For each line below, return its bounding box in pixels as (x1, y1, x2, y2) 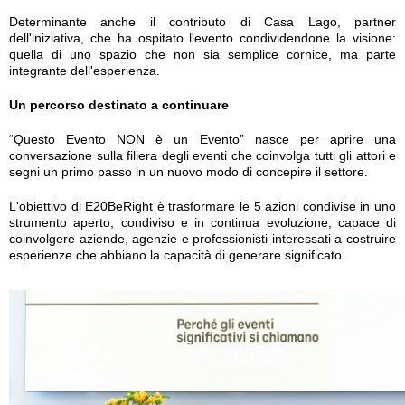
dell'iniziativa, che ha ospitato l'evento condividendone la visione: (9, 31, 396, 45)
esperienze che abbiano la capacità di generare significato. (9, 248, 345, 262)
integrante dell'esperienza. (9, 63, 160, 78)
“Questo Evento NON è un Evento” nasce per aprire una (9, 132, 396, 146)
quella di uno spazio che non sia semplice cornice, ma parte (9, 47, 396, 61)
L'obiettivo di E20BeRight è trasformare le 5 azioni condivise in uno (9, 199, 396, 213)
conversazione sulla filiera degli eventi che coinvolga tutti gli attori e (9, 148, 396, 163)
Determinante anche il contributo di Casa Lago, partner (9, 14, 396, 29)
